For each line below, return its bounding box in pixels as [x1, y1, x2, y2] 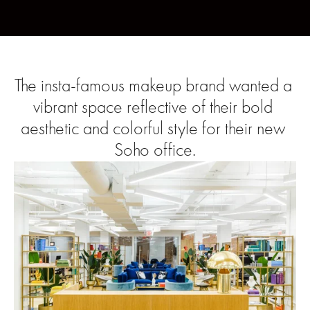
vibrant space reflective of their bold [33, 97, 273, 118]
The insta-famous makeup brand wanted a [14, 75, 292, 96]
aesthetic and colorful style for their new [21, 118, 285, 139]
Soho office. [114, 140, 196, 161]
